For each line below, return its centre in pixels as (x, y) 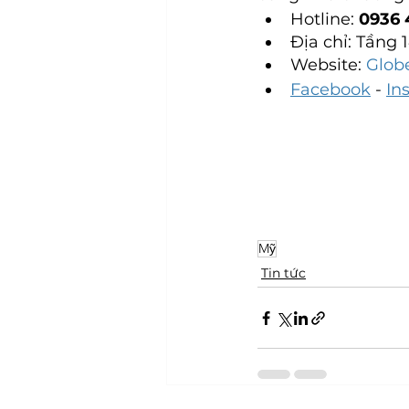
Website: (326, 64)
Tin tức (283, 273)
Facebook (330, 89)
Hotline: (325, 19)
